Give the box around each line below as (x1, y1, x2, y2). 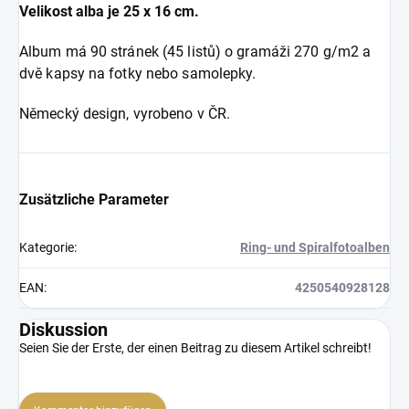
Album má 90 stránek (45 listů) (19, 42, 222, 60)
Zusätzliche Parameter (19, 190, 169, 208)
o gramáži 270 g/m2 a (221, 42, 372, 60)
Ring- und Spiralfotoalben (240, 239, 390, 255)
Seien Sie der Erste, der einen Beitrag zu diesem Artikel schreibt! (19, 340, 372, 355)
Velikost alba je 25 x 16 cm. (19, 2, 199, 20)
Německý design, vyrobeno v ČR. (19, 104, 230, 122)
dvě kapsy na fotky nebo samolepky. (19, 64, 260, 82)
